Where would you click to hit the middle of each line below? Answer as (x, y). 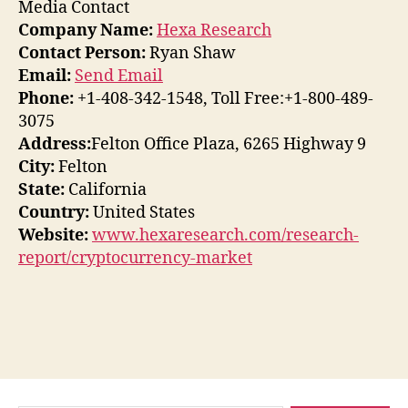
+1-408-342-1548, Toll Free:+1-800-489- (224, 98)
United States (142, 212)
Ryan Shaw (191, 53)
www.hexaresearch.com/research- (225, 235)
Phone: (46, 98)
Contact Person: (82, 53)
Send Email (119, 76)
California (106, 189)
